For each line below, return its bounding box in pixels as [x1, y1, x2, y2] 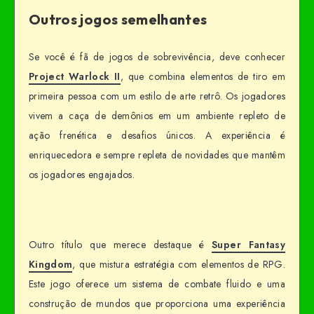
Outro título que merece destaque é [29, 237, 212, 252]
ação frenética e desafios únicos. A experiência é [29, 128, 285, 143]
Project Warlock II [29, 69, 121, 84]
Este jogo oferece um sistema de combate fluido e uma [29, 276, 285, 291]
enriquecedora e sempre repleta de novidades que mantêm [29, 148, 285, 163]
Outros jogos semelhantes [29, 10, 207, 28]
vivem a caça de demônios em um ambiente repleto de [29, 109, 285, 123]
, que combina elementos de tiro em [120, 69, 285, 84]
